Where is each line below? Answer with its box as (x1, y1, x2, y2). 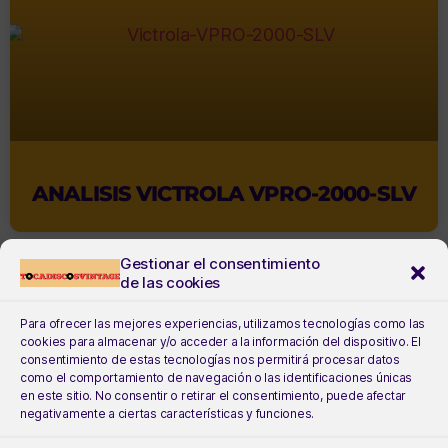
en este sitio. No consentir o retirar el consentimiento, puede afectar (20, 388, 407, 403)
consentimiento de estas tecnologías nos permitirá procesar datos (20, 352, 400, 367)
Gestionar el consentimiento (120, 254, 320, 273)
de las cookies (120, 273, 221, 292)
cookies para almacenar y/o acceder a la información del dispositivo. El (20, 334, 421, 349)
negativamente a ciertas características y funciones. (20, 406, 314, 421)
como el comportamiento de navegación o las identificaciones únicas (20, 370, 413, 385)
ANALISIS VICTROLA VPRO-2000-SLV (32, 180, 416, 206)
